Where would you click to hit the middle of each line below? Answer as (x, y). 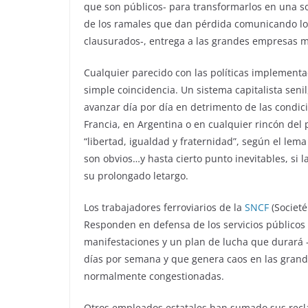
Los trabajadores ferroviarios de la (164, 207)
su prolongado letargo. (136, 175)
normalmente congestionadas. (154, 276)
